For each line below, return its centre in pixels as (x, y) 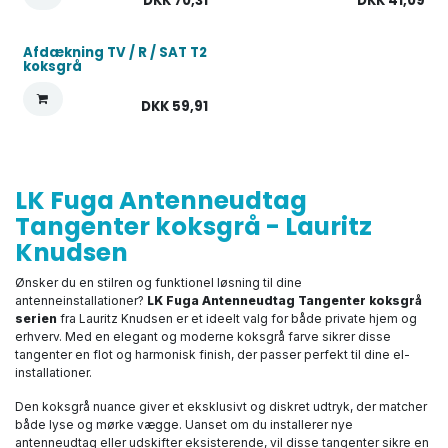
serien (36, 318)
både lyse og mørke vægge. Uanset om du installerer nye (184, 424)
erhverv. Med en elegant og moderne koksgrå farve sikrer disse (203, 336)
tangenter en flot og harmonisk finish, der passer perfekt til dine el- (212, 354)
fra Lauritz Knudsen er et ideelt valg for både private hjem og (237, 318)
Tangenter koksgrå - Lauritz (193, 226)
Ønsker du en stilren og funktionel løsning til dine (158, 282)
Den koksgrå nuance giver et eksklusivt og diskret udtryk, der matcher (221, 406)
